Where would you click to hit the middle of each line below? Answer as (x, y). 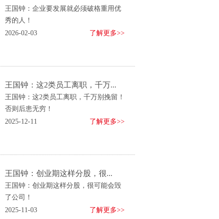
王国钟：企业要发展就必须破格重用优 (63, 9)
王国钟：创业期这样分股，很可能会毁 (63, 186)
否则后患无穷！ (29, 109)
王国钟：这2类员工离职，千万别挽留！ (65, 97)
